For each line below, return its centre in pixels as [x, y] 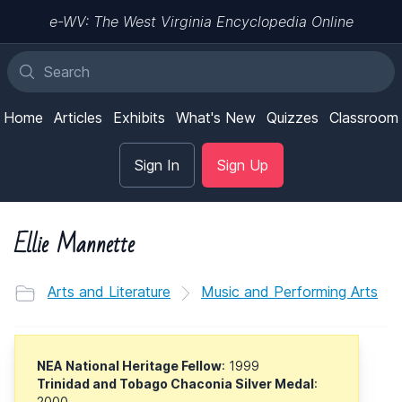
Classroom [364, 118]
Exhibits [139, 118]
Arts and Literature [109, 292]
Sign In [157, 165]
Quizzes [293, 118]
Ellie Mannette [74, 245]
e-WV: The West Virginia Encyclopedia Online [201, 22]
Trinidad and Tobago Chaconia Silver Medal [175, 383]
